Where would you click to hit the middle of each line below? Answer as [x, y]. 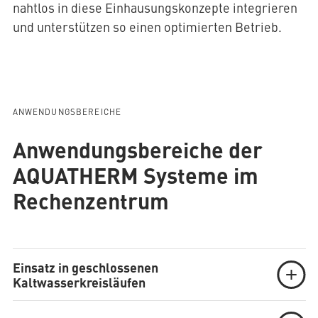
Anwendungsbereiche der [137, 149]
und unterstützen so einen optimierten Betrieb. [147, 27]
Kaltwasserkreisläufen [79, 282]
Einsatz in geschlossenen [85, 267]
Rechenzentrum [91, 201]
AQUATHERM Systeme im [135, 175]
